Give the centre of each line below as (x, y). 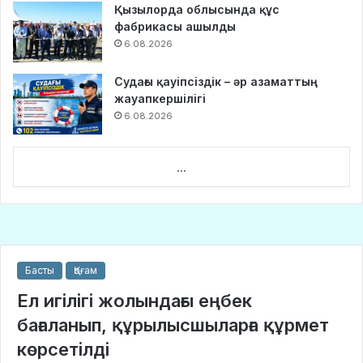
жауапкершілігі (160, 99)
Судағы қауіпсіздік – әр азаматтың (216, 82)
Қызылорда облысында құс (197, 10)
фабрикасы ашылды (175, 27)
